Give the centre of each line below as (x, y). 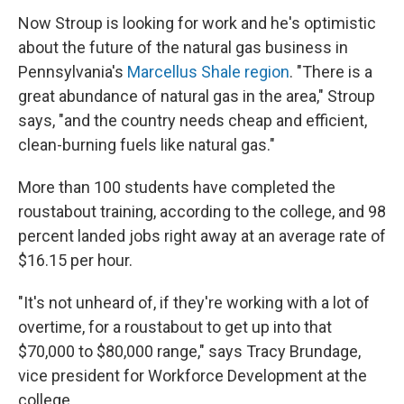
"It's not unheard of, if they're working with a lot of (194, 302)
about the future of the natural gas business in (183, 47)
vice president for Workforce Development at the (193, 375)
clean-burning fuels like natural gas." (147, 144)
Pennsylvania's (73, 71)
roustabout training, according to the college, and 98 (202, 211)
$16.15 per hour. (75, 260)
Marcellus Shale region (208, 71)
